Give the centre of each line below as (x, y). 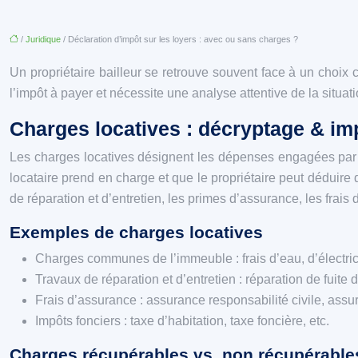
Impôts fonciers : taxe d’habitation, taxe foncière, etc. (182, 321)
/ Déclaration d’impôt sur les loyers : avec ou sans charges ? (179, 39)
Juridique (43, 39)
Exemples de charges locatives (136, 232)
